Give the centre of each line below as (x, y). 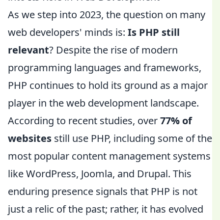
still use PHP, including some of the (132, 138)
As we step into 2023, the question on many (107, 14)
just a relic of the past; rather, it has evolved (106, 209)
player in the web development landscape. (103, 103)
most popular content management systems (109, 156)
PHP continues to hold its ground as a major (108, 85)
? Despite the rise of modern (113, 50)
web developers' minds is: (68, 32)
